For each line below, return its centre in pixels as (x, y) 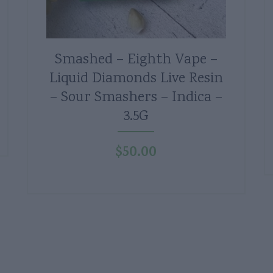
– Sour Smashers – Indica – (136, 98)
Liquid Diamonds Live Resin (136, 79)
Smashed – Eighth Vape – (136, 60)
